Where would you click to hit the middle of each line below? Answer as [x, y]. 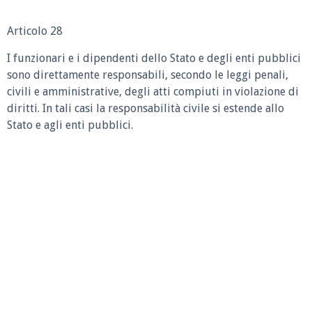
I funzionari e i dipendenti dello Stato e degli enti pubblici [154, 58]
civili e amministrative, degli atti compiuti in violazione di [153, 91]
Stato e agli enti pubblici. [70, 125]
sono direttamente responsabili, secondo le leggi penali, [148, 75]
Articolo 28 [35, 31]
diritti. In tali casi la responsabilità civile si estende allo [146, 108]
